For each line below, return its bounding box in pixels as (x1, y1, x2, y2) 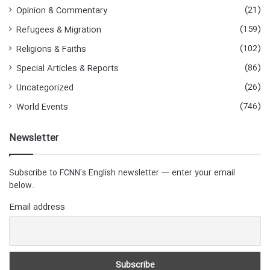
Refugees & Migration (16, 23, 101, 37)
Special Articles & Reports (16, 61, 119, 75)
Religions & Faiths (16, 42, 86, 56)
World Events (16, 100, 68, 114)
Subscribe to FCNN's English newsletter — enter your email (9, 166, 235, 180)
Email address (9, 199, 65, 215)
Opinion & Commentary (16, 4, 107, 17)
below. (9, 178, 34, 192)
